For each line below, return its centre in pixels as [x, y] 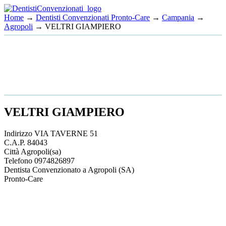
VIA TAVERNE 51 [66, 133]
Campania [178, 17]
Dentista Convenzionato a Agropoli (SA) [69, 169]
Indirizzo [19, 133]
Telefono [19, 160]
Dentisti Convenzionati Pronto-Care [93, 17]
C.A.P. [16, 142]
